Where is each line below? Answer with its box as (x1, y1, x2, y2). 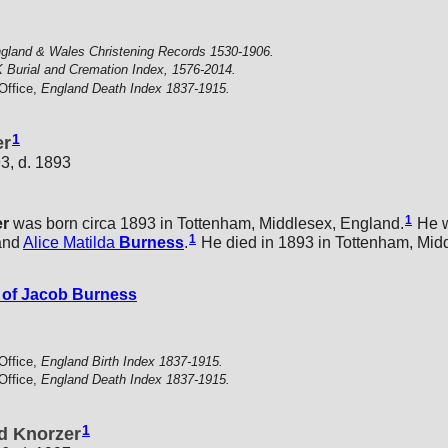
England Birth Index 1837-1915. (41, 353, 223, 369)
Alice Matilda (23, 233, 115, 251)
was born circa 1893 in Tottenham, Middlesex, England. (9, 214, 404, 232)
